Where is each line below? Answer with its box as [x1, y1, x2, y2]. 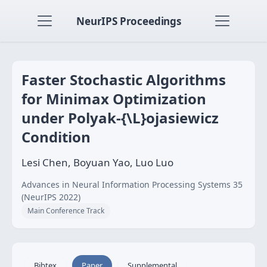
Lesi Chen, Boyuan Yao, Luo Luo [21, 156, 173, 169]
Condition [21, 127, 91, 147]
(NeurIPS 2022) [21, 191, 80, 203]
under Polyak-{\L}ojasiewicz [21, 108, 219, 128]
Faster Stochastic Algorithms [21, 70, 226, 89]
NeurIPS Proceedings [76, 14, 181, 28]
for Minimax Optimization [21, 89, 206, 108]
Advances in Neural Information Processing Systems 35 [21, 179, 243, 190]
